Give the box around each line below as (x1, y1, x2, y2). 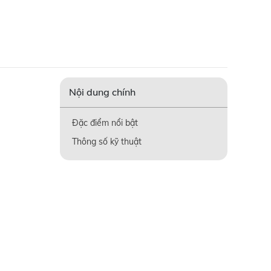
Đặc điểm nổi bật (71, 117, 138, 128)
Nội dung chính (68, 86, 135, 98)
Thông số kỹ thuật (71, 136, 142, 147)
